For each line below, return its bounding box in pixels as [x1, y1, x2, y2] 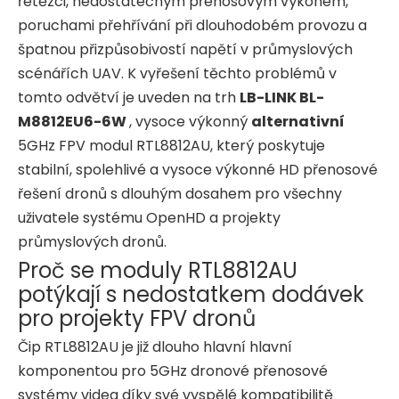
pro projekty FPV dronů [18, 303, 256, 333]
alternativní [251, 110, 345, 132]
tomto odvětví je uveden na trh [18, 86, 240, 108]
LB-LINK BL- [240, 86, 324, 108]
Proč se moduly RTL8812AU [18, 255, 297, 285]
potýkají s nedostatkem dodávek [18, 279, 364, 309]
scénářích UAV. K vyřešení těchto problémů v [18, 62, 337, 84]
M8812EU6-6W [18, 110, 129, 132]
